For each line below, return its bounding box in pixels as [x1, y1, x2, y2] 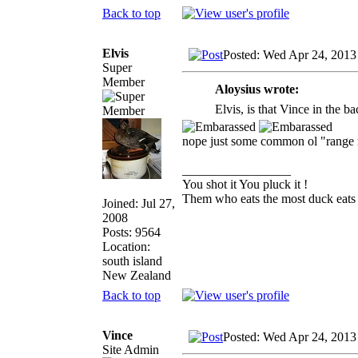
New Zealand [102, 268, 171, 282]
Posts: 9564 [102, 225, 161, 239]
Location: [102, 239, 150, 253]
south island [102, 253, 162, 268]
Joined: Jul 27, [102, 196, 175, 210]
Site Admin [102, 342, 159, 356]
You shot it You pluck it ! [182, 177, 308, 191]
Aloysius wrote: [215, 82, 299, 96]
